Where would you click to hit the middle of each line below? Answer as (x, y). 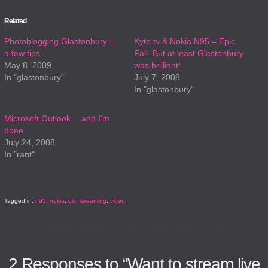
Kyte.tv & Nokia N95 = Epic (185, 41)
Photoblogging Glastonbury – (59, 41)
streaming (93, 201)
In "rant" (19, 154)
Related (15, 21)
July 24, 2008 (30, 142)
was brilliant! (157, 65)
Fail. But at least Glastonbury (189, 53)
